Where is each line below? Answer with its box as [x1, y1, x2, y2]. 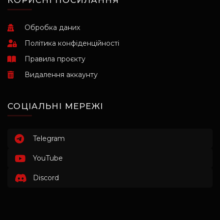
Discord [33, 173, 59, 183]
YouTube [33, 154, 63, 163]
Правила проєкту [25, 55, 85, 64]
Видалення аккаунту [25, 70, 98, 80]
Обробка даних [25, 23, 80, 32]
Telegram [33, 134, 65, 143]
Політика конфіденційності [25, 39, 119, 48]
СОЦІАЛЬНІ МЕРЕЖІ [7, 101, 103, 111]
